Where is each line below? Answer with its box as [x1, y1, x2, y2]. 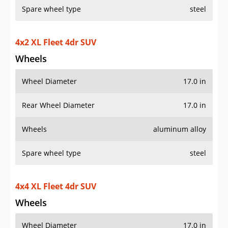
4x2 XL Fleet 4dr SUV [15, 37, 96, 48]
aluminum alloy [153, 124, 206, 134]
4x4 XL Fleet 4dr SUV [15, 181, 96, 192]
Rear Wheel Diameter [22, 100, 95, 110]
